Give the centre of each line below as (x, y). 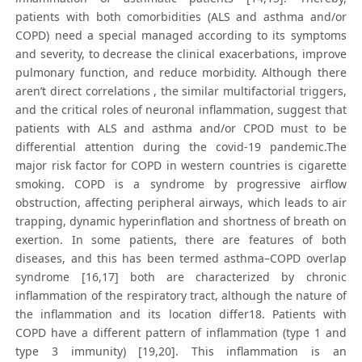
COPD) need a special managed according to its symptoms (181, 36)
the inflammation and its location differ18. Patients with (181, 314)
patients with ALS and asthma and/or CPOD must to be (181, 128)
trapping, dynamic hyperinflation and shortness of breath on (181, 221)
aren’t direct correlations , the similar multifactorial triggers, (181, 91)
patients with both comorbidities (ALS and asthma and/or (181, 17)
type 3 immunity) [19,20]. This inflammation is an (181, 351)
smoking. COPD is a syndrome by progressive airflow (181, 184)
